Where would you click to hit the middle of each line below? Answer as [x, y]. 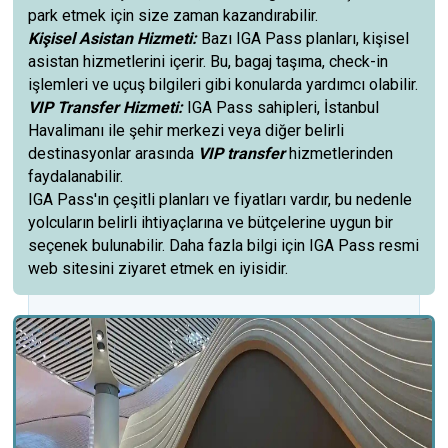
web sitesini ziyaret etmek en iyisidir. [158, 268]
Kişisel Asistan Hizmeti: [113, 38]
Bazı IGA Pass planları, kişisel [303, 38]
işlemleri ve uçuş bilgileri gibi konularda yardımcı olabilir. [223, 84]
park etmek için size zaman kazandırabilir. [173, 15]
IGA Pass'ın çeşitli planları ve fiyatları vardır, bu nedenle [220, 199]
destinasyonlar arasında [113, 153]
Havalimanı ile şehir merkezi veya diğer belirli [186, 130]
